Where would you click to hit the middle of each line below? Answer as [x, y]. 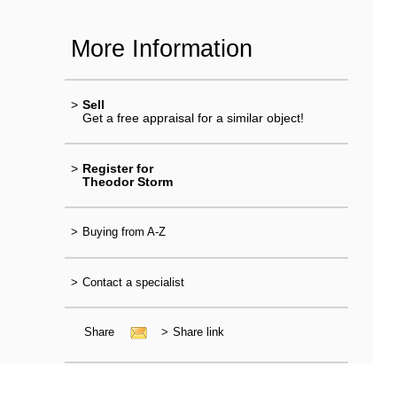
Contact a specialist [133, 282]
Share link [198, 331]
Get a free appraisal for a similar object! [193, 117]
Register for [117, 169]
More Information [161, 48]
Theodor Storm [127, 182]
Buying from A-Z [124, 232]
